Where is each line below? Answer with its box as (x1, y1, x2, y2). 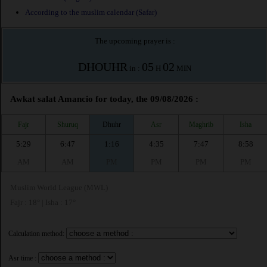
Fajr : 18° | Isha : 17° (10, 198, 76, 207)
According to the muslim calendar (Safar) (25, 8, 157, 17)
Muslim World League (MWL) (10, 183, 108, 193)
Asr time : (8, 254, 36, 263)
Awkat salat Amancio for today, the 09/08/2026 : (10, 94, 198, 104)
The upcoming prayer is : (94, 36, 175, 46)
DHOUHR (78, 60, 128, 74)
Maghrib (188, 120, 213, 129)
